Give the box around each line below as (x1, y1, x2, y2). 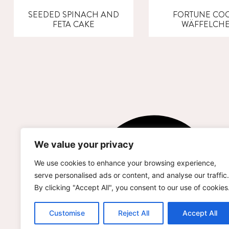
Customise (49, 209, 85, 217)
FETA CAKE (52, 18, 95, 31)
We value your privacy (34, 139, 134, 150)
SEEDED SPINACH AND (28, 9, 119, 21)
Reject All (118, 209, 149, 217)
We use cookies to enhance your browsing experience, (34, 158, 216, 167)
